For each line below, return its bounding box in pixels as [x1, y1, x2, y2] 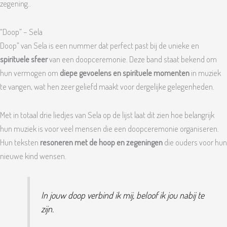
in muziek [190, 67, 221, 78]
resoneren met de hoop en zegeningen [40, 136, 163, 147]
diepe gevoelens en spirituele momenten [60, 67, 190, 78]
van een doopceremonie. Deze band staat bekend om [48, 54, 217, 64]
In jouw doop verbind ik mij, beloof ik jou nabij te [41, 189, 204, 201]
